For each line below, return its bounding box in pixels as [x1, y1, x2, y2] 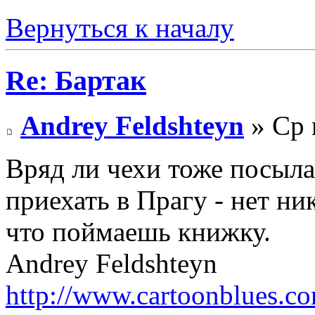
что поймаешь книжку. [6, 217, 271, 247]
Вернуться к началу [6, 13, 234, 44]
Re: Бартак [6, 64, 146, 96]
